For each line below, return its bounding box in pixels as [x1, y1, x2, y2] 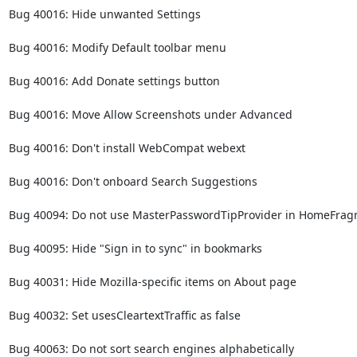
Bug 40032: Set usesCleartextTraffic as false [8, 308, 241, 323]
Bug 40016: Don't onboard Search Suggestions [8, 174, 257, 189]
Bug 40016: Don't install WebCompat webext [8, 140, 245, 155]
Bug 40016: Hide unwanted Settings [8, 6, 201, 22]
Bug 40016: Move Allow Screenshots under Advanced [8, 107, 292, 122]
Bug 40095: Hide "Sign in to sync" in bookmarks [8, 241, 262, 256]
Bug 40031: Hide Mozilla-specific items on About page [8, 274, 296, 289]
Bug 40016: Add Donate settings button [8, 73, 220, 88]
